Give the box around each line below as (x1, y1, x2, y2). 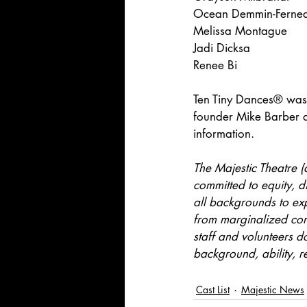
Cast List (196, 283, 230, 297)
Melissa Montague (193, 23, 287, 39)
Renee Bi (193, 58, 237, 73)
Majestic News (241, 283, 304, 297)
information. (193, 126, 254, 142)
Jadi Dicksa (193, 40, 250, 56)
